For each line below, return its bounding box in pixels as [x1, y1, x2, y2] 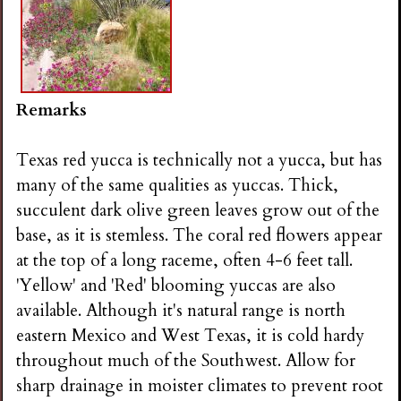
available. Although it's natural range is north [16, 299, 346, 323]
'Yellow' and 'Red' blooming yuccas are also [16, 274, 337, 298]
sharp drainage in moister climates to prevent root [16, 374, 384, 398]
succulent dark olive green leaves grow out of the [16, 199, 380, 223]
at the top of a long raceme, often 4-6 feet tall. [16, 249, 354, 273]
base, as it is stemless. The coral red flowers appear [16, 224, 383, 248]
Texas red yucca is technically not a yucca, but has [16, 149, 383, 173]
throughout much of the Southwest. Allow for [16, 349, 356, 373]
